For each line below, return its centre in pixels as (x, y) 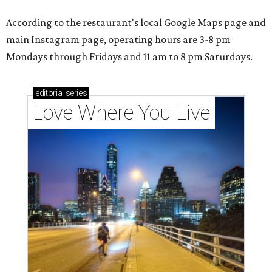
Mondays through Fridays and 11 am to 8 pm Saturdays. (129, 56)
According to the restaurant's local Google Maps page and (136, 22)
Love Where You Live (121, 113)
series (75, 93)
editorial (49, 93)
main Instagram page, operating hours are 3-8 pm (118, 39)
